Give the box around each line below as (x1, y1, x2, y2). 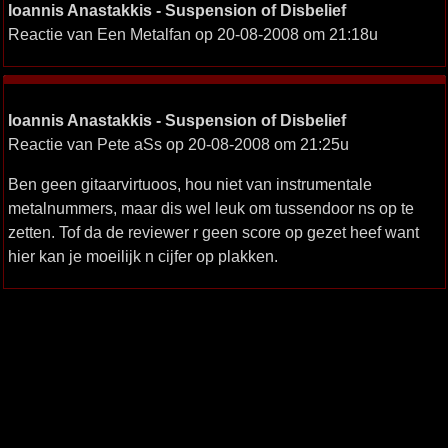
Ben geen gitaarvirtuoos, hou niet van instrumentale (7, 175, 372, 193)
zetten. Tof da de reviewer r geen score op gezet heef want (7, 223, 419, 241)
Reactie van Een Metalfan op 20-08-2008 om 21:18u (7, 25, 378, 43)
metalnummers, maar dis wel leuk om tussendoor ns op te (7, 199, 414, 217)
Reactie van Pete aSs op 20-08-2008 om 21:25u (7, 135, 349, 153)
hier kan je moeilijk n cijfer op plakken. (7, 247, 278, 265)
